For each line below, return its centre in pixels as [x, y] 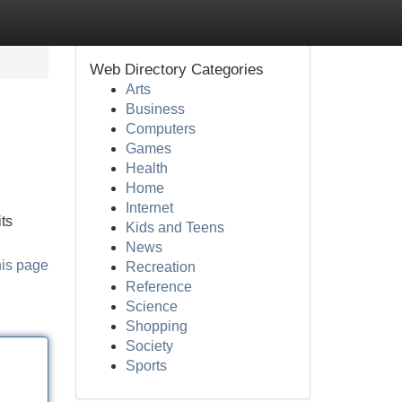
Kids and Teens [175, 227]
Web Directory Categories [176, 70]
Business [155, 109]
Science [151, 306]
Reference [158, 287]
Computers [160, 129]
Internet [149, 208]
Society [149, 346]
